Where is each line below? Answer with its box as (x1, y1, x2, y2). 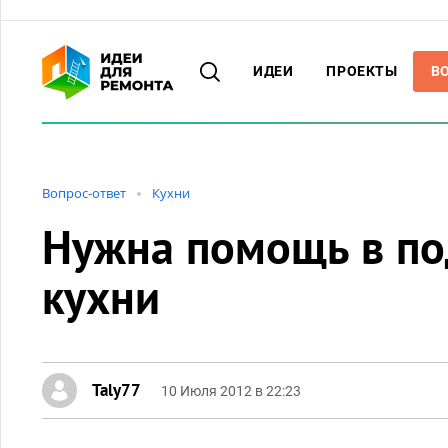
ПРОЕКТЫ (326, 63, 398, 79)
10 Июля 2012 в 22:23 (161, 383, 301, 399)
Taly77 (92, 379, 141, 401)
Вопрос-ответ (42, 184, 126, 202)
